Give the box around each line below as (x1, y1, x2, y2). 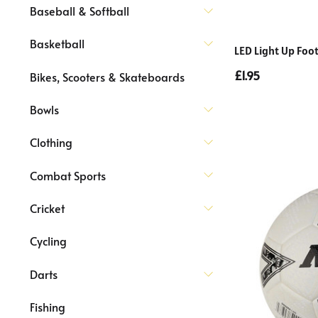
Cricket (30, 200, 65, 216)
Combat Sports (30, 167, 106, 183)
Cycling (30, 233, 67, 249)
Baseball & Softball (30, 2, 129, 18)
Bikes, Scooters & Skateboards (30, 68, 185, 84)
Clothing (30, 134, 72, 150)
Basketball (30, 35, 84, 52)
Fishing (30, 299, 65, 315)
